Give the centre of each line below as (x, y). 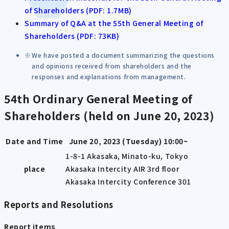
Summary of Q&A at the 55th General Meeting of (114, 23)
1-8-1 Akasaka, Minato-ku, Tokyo (127, 156)
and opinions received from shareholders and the (112, 65)
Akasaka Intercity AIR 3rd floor (123, 168)
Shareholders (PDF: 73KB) (72, 36)
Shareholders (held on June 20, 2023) (109, 116)
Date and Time (35, 141)
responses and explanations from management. (109, 76)
